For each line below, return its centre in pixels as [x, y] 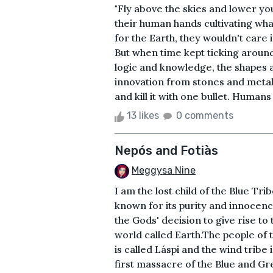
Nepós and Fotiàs [166, 151]
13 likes [143, 116]
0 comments [205, 116]
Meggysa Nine [164, 171]
